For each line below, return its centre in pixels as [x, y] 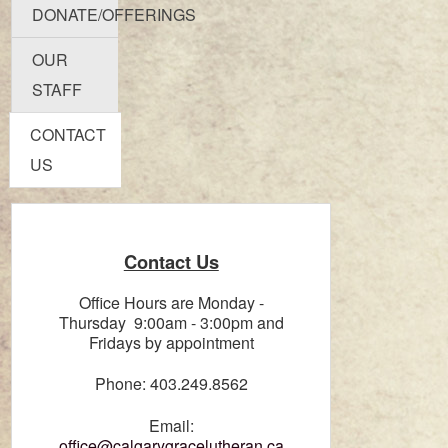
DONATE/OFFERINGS [114, 14]
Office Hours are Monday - [171, 303]
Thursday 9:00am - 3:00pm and [171, 323]
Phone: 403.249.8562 [171, 384]
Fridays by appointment [171, 343]
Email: [171, 425]
